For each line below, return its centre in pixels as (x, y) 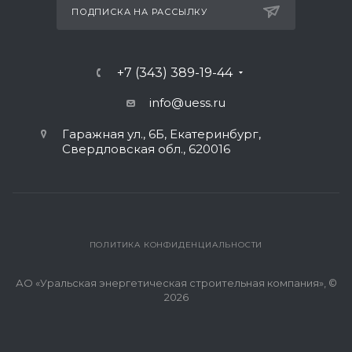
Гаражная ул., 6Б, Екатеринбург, (161, 134)
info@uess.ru (187, 102)
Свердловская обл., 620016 (146, 148)
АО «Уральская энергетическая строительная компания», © (176, 282)
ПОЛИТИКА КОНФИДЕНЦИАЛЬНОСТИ (176, 244)
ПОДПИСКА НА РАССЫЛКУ (139, 11)
